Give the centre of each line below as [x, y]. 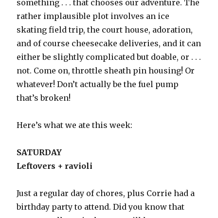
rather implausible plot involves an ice [93, 16]
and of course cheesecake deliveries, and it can [109, 43]
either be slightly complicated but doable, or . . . [109, 57]
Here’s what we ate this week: [75, 125]
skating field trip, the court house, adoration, [105, 29]
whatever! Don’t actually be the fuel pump [98, 84]
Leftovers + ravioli [56, 166]
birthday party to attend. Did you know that [101, 207]
